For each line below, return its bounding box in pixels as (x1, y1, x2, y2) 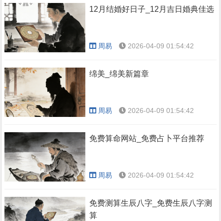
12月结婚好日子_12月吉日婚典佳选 (89, 5, 215, 13)
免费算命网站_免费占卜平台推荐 (89, 134, 205, 143)
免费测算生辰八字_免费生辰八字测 (89, 199, 213, 207)
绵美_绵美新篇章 (89, 70, 149, 78)
